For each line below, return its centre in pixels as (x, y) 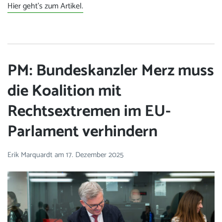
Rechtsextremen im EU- (89, 112)
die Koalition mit (64, 91)
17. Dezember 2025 (95, 155)
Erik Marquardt (31, 155)
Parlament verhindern (83, 132)
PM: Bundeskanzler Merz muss (111, 71)
